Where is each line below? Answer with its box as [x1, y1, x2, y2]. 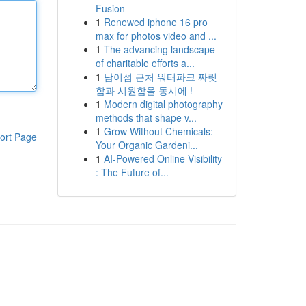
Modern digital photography [103, 97, 223, 111]
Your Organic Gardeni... [95, 138, 198, 152]
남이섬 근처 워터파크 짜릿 [103, 70, 217, 83]
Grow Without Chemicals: [103, 124, 213, 138]
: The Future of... [95, 165, 169, 179]
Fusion [95, 1, 125, 15]
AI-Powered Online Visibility [103, 152, 222, 165]
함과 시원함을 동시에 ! [95, 83, 193, 97]
